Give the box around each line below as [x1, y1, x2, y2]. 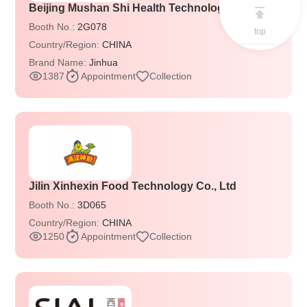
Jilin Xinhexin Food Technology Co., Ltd [29, 180, 237, 192]
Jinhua [89, 57, 119, 68]
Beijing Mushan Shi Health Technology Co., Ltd [29, 2, 274, 14]
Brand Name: [29, 57, 90, 68]
